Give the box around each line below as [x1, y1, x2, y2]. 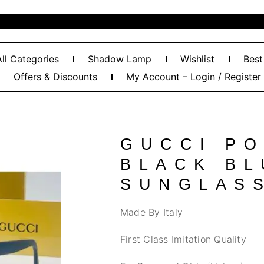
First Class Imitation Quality [120, 233, 246, 245]
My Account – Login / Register [126, 71, 262, 82]
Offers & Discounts [14, 71, 98, 82]
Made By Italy [120, 206, 183, 218]
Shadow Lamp [88, 53, 152, 65]
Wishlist [180, 53, 215, 65]
